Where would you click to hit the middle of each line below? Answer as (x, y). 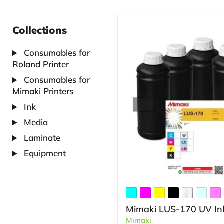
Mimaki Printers (43, 91)
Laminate (41, 138)
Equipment (44, 153)
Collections (40, 30)
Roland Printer (41, 64)
